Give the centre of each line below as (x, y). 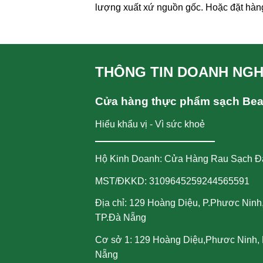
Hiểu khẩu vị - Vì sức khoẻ (150, 124)
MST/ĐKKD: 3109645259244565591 (172, 181)
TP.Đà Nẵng (121, 218)
